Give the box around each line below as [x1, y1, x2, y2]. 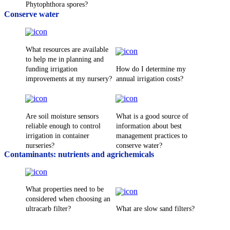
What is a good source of [116, 112, 188, 120]
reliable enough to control [26, 122, 101, 130]
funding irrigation [26, 65, 78, 73]
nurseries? [26, 141, 54, 149]
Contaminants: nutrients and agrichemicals [4, 149, 154, 159]
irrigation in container [26, 131, 89, 140]
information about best [116, 122, 182, 130]
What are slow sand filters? [116, 205, 195, 213]
